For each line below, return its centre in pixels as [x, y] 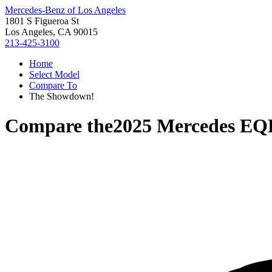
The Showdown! [62, 96]
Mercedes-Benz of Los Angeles [65, 10]
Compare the [59, 126]
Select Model [54, 74]
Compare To [53, 85]
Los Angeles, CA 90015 [51, 32]
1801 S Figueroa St [42, 21]
